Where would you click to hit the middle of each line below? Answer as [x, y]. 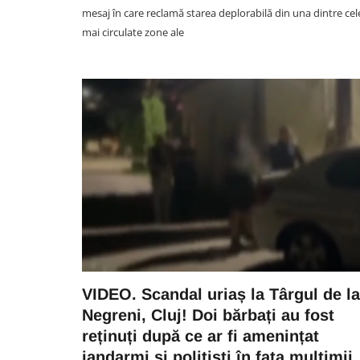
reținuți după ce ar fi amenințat [200, 336]
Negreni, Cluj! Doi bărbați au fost [208, 315]
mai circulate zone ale [133, 32]
